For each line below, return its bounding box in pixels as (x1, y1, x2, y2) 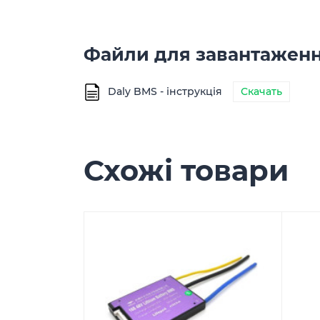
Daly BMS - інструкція (108, 85, 222, 98)
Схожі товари (84, 153, 289, 188)
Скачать (241, 85, 282, 98)
